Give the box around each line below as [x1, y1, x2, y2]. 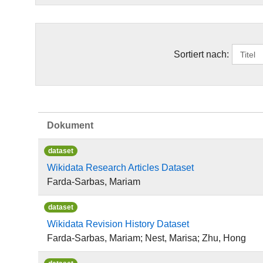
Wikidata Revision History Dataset [47, 219, 189, 229]
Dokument [47, 120, 93, 130]
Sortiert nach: [174, 49, 229, 59]
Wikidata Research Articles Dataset [47, 163, 194, 173]
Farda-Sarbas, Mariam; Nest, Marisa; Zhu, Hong [47, 233, 246, 243]
